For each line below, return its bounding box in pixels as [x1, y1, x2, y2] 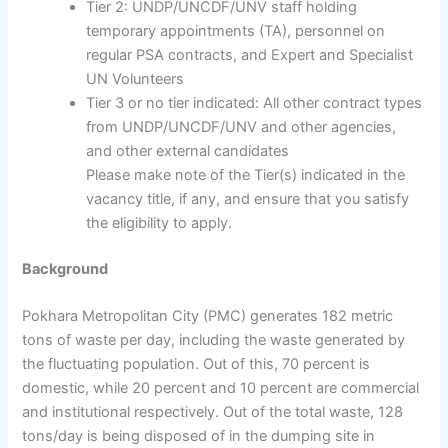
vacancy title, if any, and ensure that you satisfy [86, 189, 410, 208]
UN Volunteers [86, 69, 185, 88]
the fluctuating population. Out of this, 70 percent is [22, 355, 371, 374]
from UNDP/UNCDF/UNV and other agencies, [86, 117, 397, 136]
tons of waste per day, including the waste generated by [22, 331, 406, 350]
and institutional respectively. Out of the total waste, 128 [22, 403, 404, 422]
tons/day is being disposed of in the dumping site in [22, 427, 376, 446]
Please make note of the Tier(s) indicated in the [86, 165, 406, 184]
